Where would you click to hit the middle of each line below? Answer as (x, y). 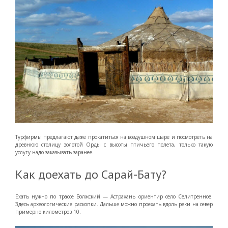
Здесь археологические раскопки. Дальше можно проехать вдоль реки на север (114, 204)
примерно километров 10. (48, 211)
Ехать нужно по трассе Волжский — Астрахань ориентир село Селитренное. (114, 196)
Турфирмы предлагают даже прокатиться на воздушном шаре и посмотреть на (114, 137)
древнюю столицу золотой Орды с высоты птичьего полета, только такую (114, 144)
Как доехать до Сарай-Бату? (91, 174)
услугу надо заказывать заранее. (54, 152)
